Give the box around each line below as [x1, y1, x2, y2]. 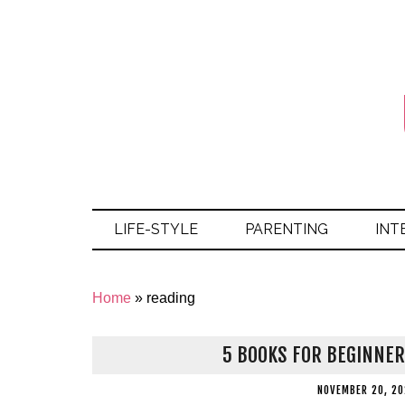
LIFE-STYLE [114, 221, 198, 238]
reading [146, 290, 195, 306]
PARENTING [245, 221, 328, 238]
